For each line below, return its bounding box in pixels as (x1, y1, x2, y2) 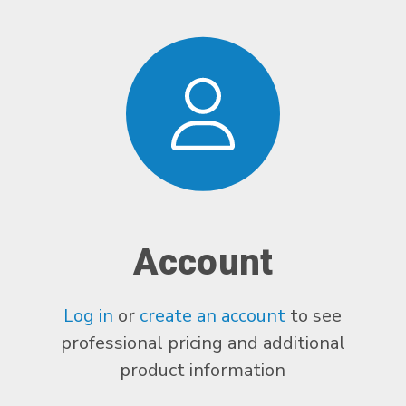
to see (285, 303, 343, 328)
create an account (140, 303, 286, 328)
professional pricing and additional (60, 330, 345, 355)
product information (120, 357, 286, 382)
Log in (63, 303, 119, 328)
